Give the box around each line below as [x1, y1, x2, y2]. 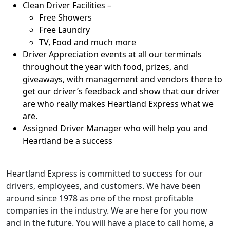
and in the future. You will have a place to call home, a [6, 217, 214, 228]
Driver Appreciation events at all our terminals [23, 49, 202, 60]
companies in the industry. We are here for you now [6, 205, 207, 216]
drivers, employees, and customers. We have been [6, 180, 201, 191]
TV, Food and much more [39, 36, 136, 48]
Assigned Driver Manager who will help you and [23, 123, 208, 134]
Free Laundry [39, 24, 90, 35]
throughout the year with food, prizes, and [23, 61, 188, 72]
